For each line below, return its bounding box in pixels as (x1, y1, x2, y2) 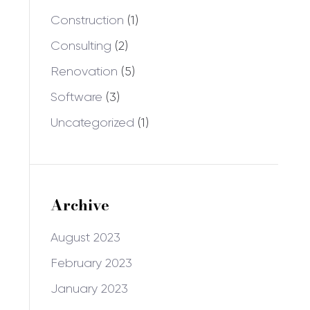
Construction (51, 13, 124, 27)
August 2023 (51, 230, 120, 244)
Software (51, 90, 102, 104)
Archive (51, 193, 109, 217)
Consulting (51, 39, 111, 53)
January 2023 (51, 282, 128, 295)
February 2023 (51, 256, 132, 270)
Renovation (51, 64, 118, 78)
